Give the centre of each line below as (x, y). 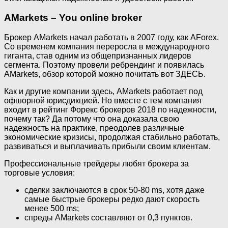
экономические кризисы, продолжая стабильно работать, (112, 137)
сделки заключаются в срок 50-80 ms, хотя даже (115, 190)
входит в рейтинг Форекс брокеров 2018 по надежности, (110, 110)
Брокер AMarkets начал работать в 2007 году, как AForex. (111, 38)
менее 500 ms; (52, 209)
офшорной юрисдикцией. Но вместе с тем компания (103, 101)
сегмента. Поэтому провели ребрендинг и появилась (104, 65)
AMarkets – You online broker (73, 18)
